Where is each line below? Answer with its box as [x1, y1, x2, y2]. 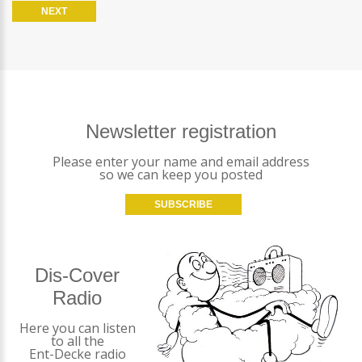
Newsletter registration [86, 120, 276, 142]
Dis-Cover [35, 263, 120, 286]
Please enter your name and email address [53, 152, 309, 170]
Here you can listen [19, 318, 136, 337]
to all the [50, 331, 104, 350]
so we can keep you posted [99, 165, 263, 183]
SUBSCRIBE [154, 198, 213, 210]
